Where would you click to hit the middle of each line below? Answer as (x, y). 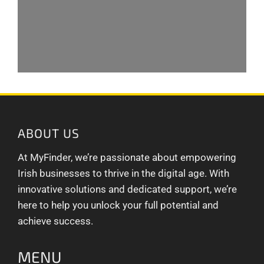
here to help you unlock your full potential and (118, 205)
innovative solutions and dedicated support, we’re (127, 189)
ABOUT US (49, 133)
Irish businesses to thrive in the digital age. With (123, 173)
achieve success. (55, 221)
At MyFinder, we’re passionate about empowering (127, 157)
